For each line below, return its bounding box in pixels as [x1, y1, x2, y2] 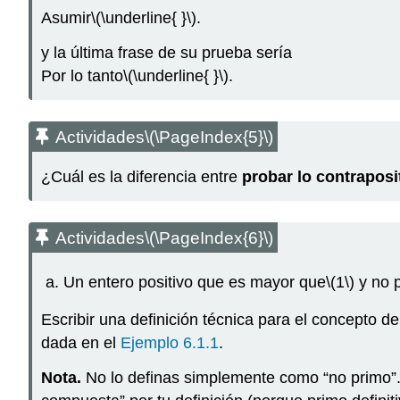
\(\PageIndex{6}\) [145, 229, 273, 248]
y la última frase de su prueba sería [41, 43, 292, 62]
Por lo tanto [41, 66, 123, 85]
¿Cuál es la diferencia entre [41, 168, 242, 187]
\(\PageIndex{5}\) [145, 127, 273, 146]
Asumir [41, 9, 91, 28]
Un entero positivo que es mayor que [62, 272, 326, 291]
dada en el [41, 334, 121, 353]
